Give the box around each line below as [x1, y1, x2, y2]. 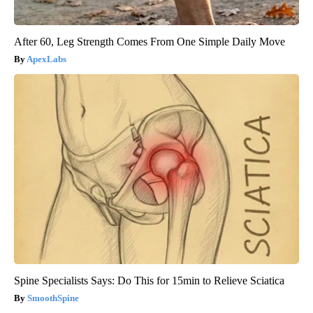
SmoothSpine [27, 293, 79, 304]
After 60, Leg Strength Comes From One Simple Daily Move [14, 36, 285, 48]
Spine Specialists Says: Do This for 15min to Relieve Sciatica [14, 275, 284, 287]
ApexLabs [27, 54, 66, 65]
